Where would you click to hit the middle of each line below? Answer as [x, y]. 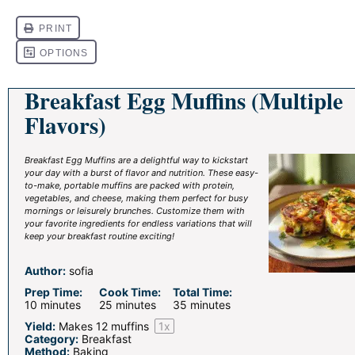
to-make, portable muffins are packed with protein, [130, 185]
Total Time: [203, 292]
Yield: [40, 326]
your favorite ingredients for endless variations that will [138, 223]
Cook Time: [130, 292]
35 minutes [202, 305]
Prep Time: [53, 292]
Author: [45, 271]
